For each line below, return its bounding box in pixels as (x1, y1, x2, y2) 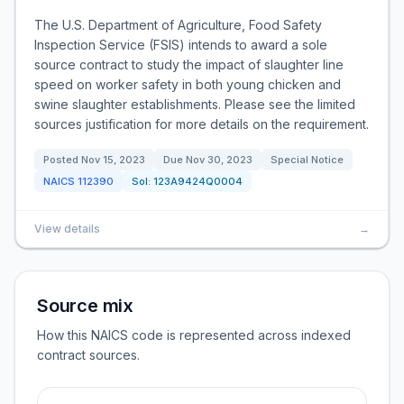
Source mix (37, 295, 133, 317)
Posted (43, 153, 81, 166)
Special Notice (271, 153, 344, 166)
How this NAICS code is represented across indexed (37, 327, 351, 343)
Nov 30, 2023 (186, 153, 252, 166)
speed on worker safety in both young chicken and (34, 77, 341, 92)
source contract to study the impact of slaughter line (34, 57, 344, 72)
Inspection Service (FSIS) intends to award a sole (34, 37, 327, 52)
